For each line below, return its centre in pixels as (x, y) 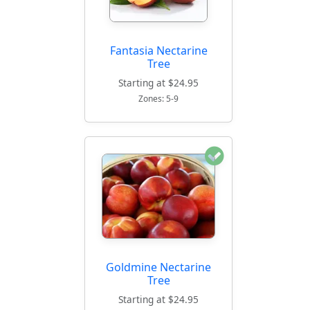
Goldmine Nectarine (158, 267)
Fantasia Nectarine (158, 50)
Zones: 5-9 (158, 98)
